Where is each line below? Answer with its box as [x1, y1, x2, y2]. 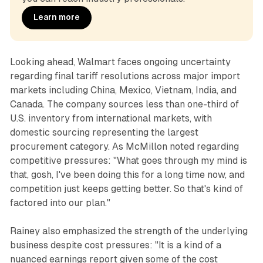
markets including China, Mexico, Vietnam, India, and [9, 84, 237, 96]
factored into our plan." [9, 197, 110, 208]
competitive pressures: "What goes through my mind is [9, 154, 247, 166]
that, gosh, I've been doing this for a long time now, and [9, 168, 245, 180]
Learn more [33, 12, 80, 22]
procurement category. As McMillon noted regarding [9, 140, 239, 152]
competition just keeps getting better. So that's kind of [9, 183, 243, 194]
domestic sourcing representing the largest [9, 126, 198, 138]
